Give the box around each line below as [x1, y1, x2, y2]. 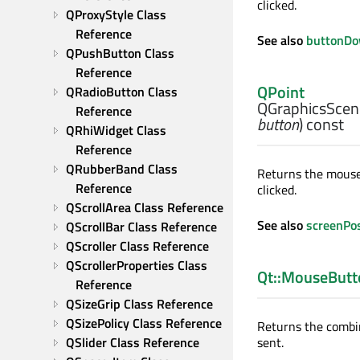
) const [299, 112, 344, 137]
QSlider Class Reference [66, 333, 199, 352]
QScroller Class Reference [66, 236, 209, 256]
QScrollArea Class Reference [66, 198, 223, 217]
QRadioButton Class [66, 82, 178, 101]
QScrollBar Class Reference [66, 217, 217, 236]
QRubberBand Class [66, 159, 178, 178]
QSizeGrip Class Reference [66, 294, 213, 313]
